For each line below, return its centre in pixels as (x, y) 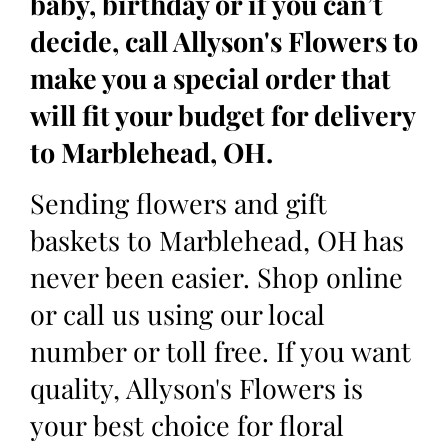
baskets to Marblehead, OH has (217, 240)
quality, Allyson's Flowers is (196, 388)
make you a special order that (210, 77)
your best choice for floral (187, 425)
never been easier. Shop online (216, 277)
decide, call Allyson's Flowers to (224, 40)
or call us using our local (177, 314)
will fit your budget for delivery (222, 114)
